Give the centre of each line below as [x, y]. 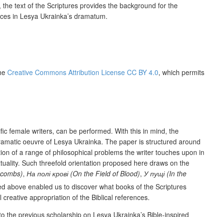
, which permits [181, 72]
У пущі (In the [165, 173]
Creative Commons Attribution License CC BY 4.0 [83, 72]
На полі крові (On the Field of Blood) [83, 173]
